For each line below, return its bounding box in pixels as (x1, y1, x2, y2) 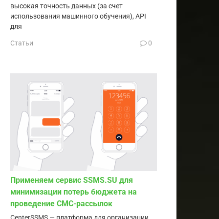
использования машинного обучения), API (10, 12, 146, 21)
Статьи (10, 39, 33, 47)
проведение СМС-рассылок (10, 198, 112, 208)
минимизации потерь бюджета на (10, 187, 137, 197)
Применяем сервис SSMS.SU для (10, 175, 133, 185)
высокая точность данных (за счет (10, 2, 123, 10)
